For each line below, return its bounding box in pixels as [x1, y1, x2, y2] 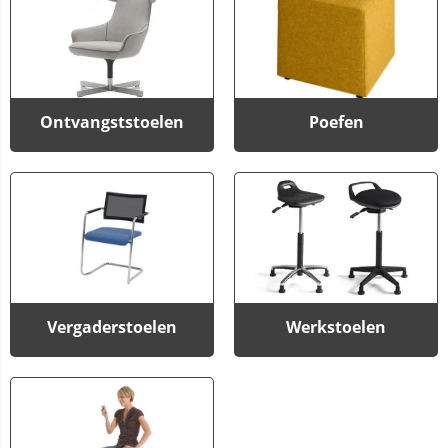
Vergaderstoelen [47, 316, 177, 339]
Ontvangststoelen [40, 111, 184, 134]
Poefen [308, 111, 364, 134]
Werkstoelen [286, 316, 386, 339]
